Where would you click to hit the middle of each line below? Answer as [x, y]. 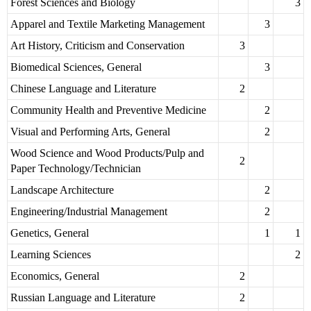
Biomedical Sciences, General [76, 67]
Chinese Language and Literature [83, 89]
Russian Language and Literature [83, 298]
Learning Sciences [51, 255]
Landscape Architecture [62, 190]
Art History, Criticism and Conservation [98, 46]
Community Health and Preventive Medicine [108, 110]
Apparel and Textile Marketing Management [108, 24]
